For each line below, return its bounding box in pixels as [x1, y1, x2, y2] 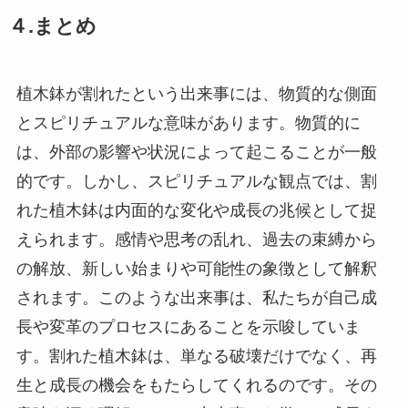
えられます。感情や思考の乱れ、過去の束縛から [15, 229, 377, 249]
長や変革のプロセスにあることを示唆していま [15, 317, 361, 336]
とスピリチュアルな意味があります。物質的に [15, 113, 361, 132]
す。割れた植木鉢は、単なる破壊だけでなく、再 [15, 346, 377, 365]
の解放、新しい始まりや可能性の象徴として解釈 [15, 259, 377, 278]
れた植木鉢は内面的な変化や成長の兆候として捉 [15, 200, 377, 219]
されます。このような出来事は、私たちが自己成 [15, 288, 377, 307]
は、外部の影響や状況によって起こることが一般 [15, 142, 377, 161]
